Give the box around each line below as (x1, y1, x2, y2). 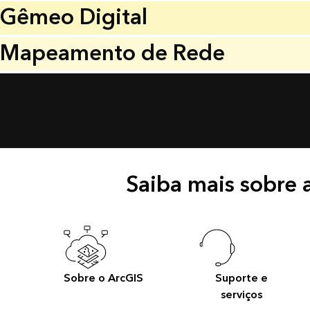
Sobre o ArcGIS (64, 268, 144, 288)
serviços (221, 285, 263, 304)
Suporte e (215, 268, 268, 288)
